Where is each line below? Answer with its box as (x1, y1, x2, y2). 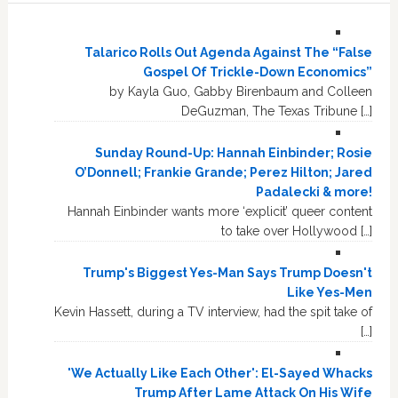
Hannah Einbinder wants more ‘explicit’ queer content (68, 204, 373, 219)
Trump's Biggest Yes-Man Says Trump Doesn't (83, 266, 373, 281)
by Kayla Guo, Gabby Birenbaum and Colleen (109, 84, 373, 99)
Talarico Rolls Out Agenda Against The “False (84, 45, 373, 60)
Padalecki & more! (256, 185, 373, 200)
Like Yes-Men (287, 285, 373, 300)
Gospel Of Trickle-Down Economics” (143, 65, 373, 80)
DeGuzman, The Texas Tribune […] (181, 104, 373, 119)
